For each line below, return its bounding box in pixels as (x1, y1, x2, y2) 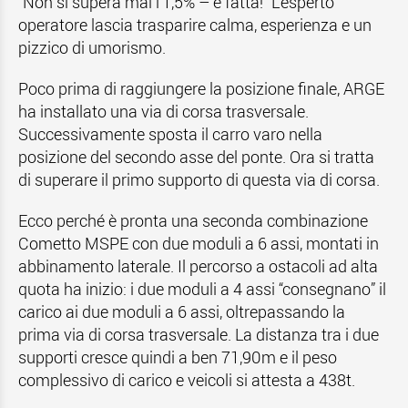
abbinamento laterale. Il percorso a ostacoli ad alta (18, 255, 378, 277)
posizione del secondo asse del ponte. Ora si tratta (18, 146, 374, 168)
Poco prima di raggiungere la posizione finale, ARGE (18, 77, 384, 99)
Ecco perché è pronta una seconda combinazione (18, 209, 368, 231)
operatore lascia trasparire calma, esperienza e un (18, 14, 372, 36)
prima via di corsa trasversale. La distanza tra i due (18, 323, 379, 345)
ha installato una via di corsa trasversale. (18, 100, 309, 122)
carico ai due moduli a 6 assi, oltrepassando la (18, 301, 345, 322)
